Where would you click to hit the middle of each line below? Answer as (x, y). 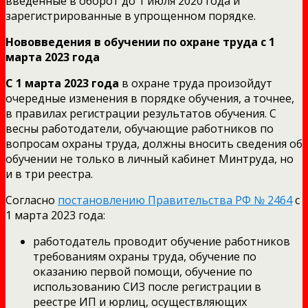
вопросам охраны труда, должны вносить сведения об (154, 143)
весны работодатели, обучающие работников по (140, 128)
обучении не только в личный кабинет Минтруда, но (150, 158)
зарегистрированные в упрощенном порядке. (131, 15)
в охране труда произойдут (196, 83)
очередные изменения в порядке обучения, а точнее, (150, 98)
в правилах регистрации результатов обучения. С (141, 113)
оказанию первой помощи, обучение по (143, 271)
